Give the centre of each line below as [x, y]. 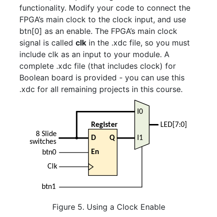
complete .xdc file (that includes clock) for [98, 66]
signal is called [47, 43]
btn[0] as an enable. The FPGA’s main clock [98, 31]
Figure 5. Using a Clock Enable [108, 207]
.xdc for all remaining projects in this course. [101, 89]
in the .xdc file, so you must [138, 43]
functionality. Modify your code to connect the [105, 8]
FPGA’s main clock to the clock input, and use [103, 20]
